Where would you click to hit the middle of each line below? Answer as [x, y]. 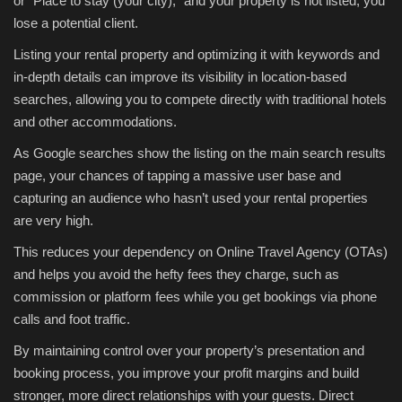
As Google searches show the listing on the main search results [200, 153]
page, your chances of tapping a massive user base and [177, 176]
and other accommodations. [95, 122]
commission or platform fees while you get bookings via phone [195, 297]
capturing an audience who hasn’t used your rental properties [191, 198]
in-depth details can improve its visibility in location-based [180, 77]
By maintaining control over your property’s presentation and [189, 351]
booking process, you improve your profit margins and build [186, 373]
